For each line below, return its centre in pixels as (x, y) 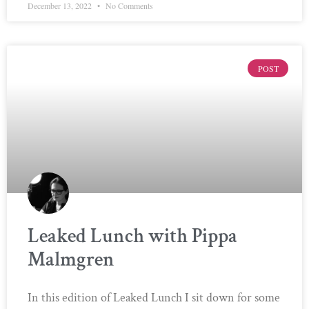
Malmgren (71, 259)
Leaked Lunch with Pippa (132, 236)
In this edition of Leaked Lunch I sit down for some (154, 297)
